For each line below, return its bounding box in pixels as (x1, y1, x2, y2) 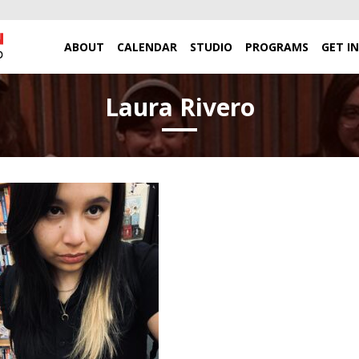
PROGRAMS (245, 39, 309, 54)
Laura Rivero (104, 91, 255, 123)
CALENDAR (117, 39, 177, 54)
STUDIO (190, 39, 232, 54)
